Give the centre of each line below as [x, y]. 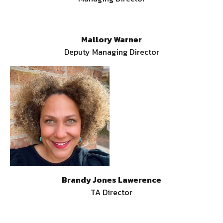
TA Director [111, 192]
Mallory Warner [111, 40]
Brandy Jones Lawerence [111, 180]
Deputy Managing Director [111, 52]
